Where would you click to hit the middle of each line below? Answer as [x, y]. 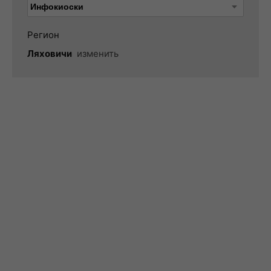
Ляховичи [50, 54]
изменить [98, 54]
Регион [43, 35]
